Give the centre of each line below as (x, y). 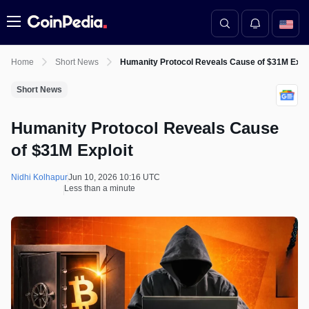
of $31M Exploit (72, 150)
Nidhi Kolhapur (39, 177)
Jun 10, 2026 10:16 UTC (114, 177)
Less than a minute (100, 188)
